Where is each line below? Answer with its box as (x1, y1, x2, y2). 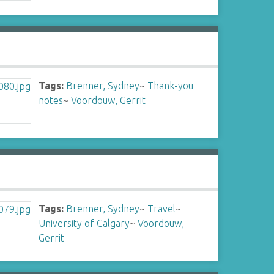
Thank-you (147, 80, 194, 91)
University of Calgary (39, 218, 130, 229)
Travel (147, 203, 176, 214)
